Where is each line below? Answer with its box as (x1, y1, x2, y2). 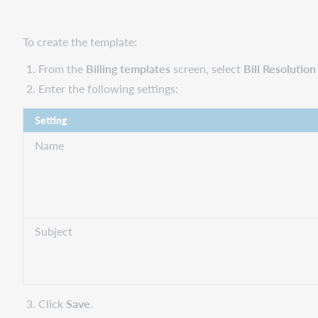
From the (38, 60, 87, 77)
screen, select (173, 60, 244, 77)
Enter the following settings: (38, 79, 179, 97)
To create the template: (23, 33, 137, 50)
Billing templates (86, 60, 174, 77)
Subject (35, 222, 72, 239)
